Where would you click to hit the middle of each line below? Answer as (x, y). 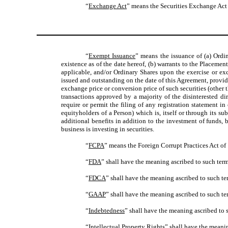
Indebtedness (107, 211)
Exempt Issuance (112, 56)
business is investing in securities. (108, 129)
